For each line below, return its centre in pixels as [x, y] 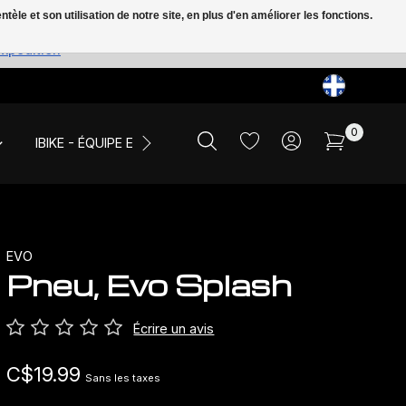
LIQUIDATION [317, 143]
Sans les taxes [123, 378]
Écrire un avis [174, 329]
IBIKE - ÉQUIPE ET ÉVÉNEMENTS [133, 143]
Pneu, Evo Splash [150, 285]
